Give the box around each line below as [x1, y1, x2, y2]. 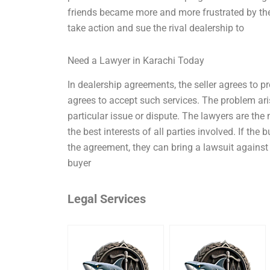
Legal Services [67, 192, 146, 207]
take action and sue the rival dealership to [67, 22, 245, 34]
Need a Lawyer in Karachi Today [67, 54, 205, 66]
